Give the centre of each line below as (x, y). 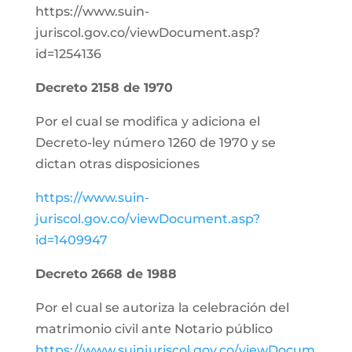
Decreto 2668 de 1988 (106, 274)
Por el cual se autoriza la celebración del (162, 308)
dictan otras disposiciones (117, 164)
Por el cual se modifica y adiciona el (147, 121)
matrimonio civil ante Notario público (154, 329)
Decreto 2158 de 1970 (104, 88)
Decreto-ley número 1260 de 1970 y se (155, 143)
